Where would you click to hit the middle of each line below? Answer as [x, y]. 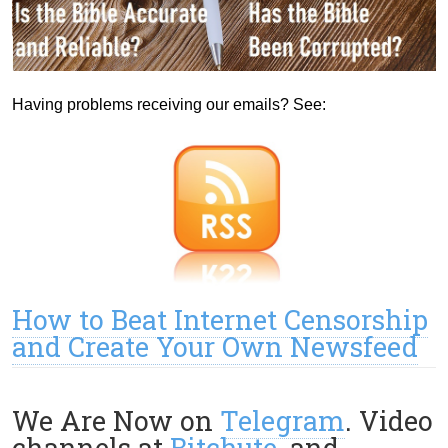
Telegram [282, 420]
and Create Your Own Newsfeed [215, 346]
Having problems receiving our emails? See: [169, 104]
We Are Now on [116, 420]
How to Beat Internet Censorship [220, 319]
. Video [389, 420]
